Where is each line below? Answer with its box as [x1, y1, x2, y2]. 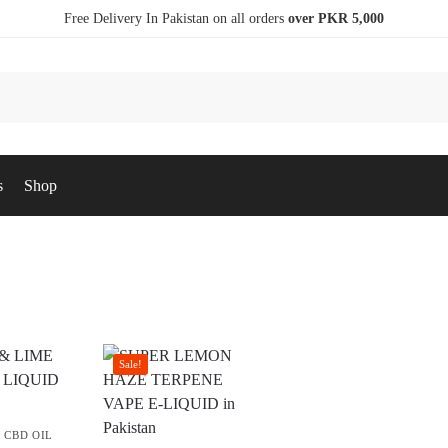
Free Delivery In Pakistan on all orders [64, 11, 288, 26]
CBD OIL [4, 429, 54, 441]
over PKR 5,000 [288, 11, 384, 26]
